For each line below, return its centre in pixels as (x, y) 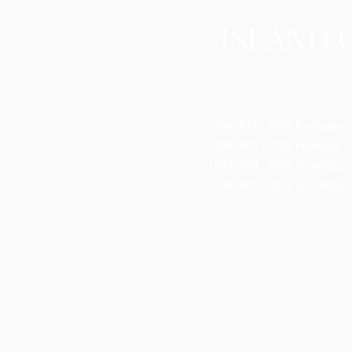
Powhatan (319, 126)
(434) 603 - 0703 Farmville (274, 146)
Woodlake (318, 165)
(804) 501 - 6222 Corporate (277, 185)
